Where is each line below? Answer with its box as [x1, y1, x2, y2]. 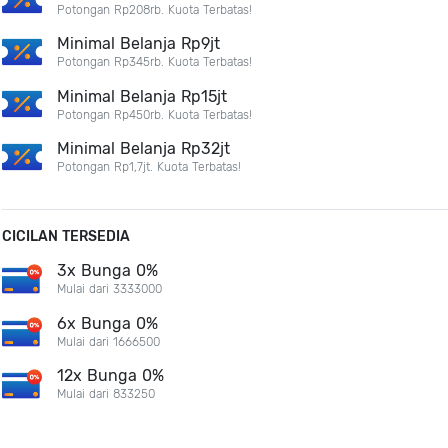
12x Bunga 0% [57, 366, 165, 386]
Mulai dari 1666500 [57, 334, 161, 349]
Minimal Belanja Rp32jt [57, 139, 231, 159]
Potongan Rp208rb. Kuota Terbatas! [57, 2, 253, 17]
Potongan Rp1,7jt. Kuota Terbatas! [57, 160, 242, 175]
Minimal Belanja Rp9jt [57, 34, 221, 54]
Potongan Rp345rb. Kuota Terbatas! [57, 55, 253, 70]
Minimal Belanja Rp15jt [57, 86, 228, 106]
